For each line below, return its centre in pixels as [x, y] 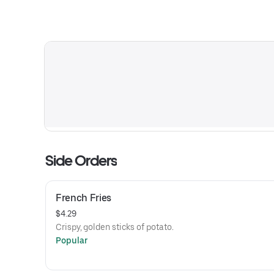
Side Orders [81, 161]
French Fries [84, 198]
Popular [72, 240]
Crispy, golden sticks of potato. [115, 227]
